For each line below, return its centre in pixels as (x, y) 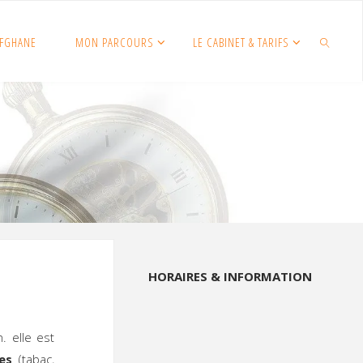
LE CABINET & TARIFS (241, 42)
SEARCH (331, 122)
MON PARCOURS (115, 42)
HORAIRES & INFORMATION (230, 276)
